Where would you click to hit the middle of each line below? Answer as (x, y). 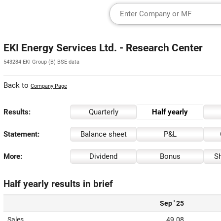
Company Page (49, 86)
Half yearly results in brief (58, 184)
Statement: (21, 134)
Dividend (103, 156)
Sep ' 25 (172, 203)
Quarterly (103, 112)
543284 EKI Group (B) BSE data (41, 62)
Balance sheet (103, 134)
